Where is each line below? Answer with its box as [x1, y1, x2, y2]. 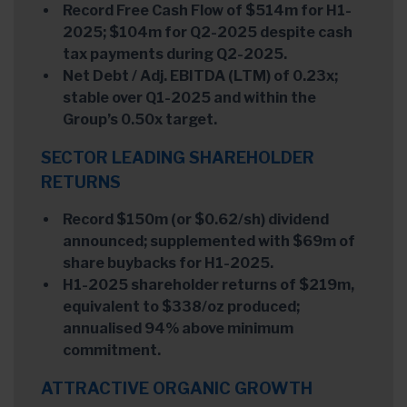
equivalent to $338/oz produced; [63, 298, 300, 316]
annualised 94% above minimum [63, 320, 293, 338]
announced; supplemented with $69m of [63, 233, 355, 251]
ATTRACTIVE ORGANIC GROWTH [41, 379, 313, 399]
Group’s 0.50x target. [63, 111, 217, 129]
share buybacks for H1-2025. [63, 254, 273, 273]
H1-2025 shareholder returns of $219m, [63, 276, 354, 294]
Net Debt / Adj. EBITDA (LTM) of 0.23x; [63, 67, 338, 85]
